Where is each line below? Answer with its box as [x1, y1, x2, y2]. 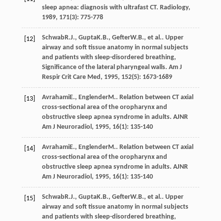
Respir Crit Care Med [41, 73, 101, 81]
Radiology [159, 3, 188, 11]
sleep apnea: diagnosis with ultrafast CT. [41, 3, 160, 11]
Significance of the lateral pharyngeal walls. [41, 63, 169, 71]
